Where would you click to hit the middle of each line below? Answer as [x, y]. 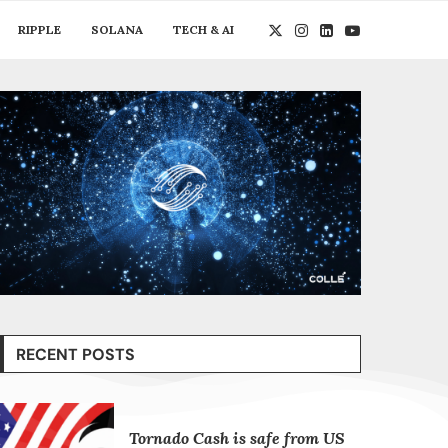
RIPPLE [39, 29]
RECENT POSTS [75, 355]
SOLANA [116, 29]
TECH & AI [203, 29]
